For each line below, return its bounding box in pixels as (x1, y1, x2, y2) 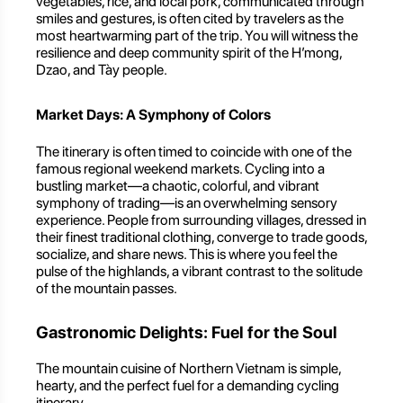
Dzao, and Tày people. (36, 61, 167, 79)
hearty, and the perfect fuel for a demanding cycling (36, 377, 339, 395)
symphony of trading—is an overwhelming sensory (36, 193, 337, 211)
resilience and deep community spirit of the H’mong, (36, 44, 342, 62)
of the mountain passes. (36, 279, 177, 297)
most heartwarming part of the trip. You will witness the (36, 27, 358, 45)
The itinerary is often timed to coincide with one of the (36, 142, 352, 160)
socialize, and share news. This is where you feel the (36, 245, 337, 263)
